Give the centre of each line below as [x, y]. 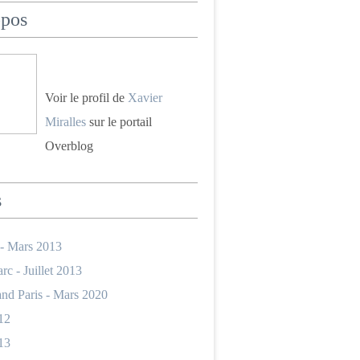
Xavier [145, 98]
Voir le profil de [86, 98]
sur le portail [119, 122]
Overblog [69, 146]
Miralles [65, 122]
